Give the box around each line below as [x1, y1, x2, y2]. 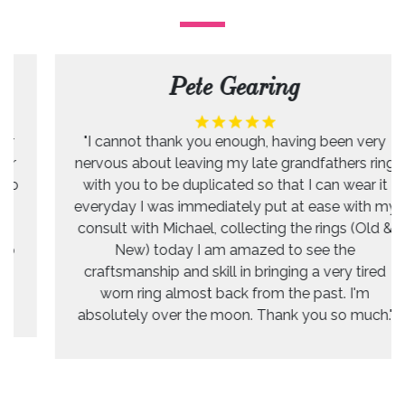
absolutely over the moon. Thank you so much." [44, 306, 361, 324]
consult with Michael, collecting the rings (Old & [44, 219, 361, 237]
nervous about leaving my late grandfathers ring [42, 154, 363, 172]
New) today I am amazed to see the [82, 240, 323, 259]
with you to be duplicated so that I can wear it [50, 175, 355, 193]
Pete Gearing [137, 71, 268, 102]
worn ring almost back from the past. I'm [68, 284, 337, 302]
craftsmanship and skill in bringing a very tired [52, 262, 353, 280]
